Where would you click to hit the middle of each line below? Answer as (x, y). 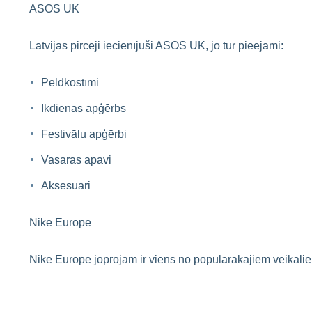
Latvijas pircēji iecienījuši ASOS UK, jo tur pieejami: (156, 46)
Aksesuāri (66, 186)
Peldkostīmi (70, 83)
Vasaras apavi (76, 160)
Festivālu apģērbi (84, 134)
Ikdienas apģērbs (84, 108)
